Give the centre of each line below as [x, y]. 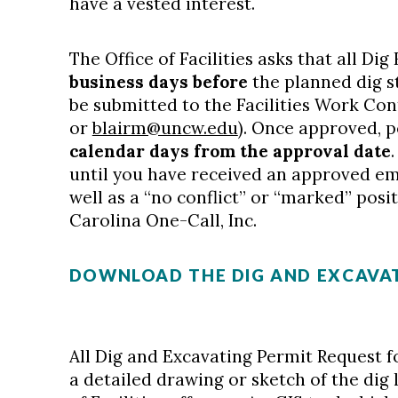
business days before [158, 82]
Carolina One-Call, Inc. [163, 220]
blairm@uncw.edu [165, 128]
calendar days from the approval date [230, 151]
